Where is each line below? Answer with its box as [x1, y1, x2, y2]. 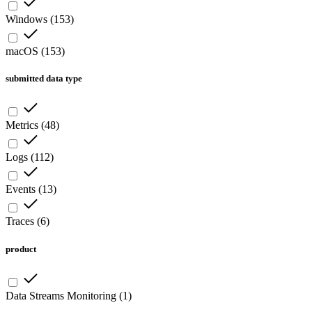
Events [6, 183, 36, 196]
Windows [6, 13, 47, 26]
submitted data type [6, 73, 82, 84]
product [6, 243, 36, 254]
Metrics [6, 119, 38, 132]
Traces [6, 215, 34, 228]
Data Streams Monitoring [6, 289, 116, 302]
